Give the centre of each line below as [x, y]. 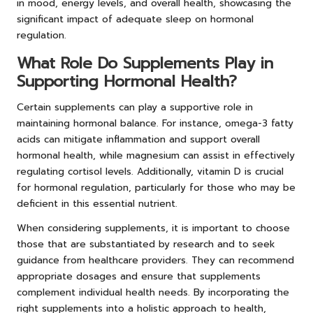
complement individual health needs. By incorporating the [153, 292]
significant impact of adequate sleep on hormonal [135, 19]
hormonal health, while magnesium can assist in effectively [156, 155]
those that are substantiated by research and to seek [146, 244]
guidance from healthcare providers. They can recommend [155, 260]
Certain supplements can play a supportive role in [135, 107]
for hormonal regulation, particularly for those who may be [156, 187]
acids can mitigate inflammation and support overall [138, 139]
